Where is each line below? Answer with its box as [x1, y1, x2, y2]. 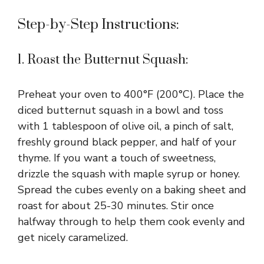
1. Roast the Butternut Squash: [18, 51, 189, 68]
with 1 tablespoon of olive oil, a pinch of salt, [18, 118, 233, 133]
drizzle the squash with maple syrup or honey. [18, 166, 240, 181]
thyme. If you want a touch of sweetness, [18, 150, 216, 165]
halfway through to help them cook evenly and [18, 214, 245, 229]
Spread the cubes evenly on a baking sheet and [18, 182, 246, 197]
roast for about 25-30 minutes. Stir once [18, 198, 214, 213]
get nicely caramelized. [18, 230, 128, 245]
